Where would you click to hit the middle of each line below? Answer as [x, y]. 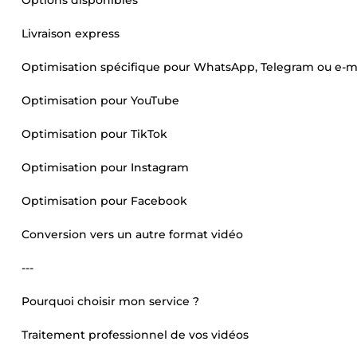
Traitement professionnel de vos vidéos [135, 335]
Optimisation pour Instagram [105, 167]
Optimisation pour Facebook [104, 201]
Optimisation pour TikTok [94, 134]
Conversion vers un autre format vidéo [132, 234]
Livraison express [71, 33]
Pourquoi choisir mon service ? [110, 301]
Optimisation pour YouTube [100, 100]
